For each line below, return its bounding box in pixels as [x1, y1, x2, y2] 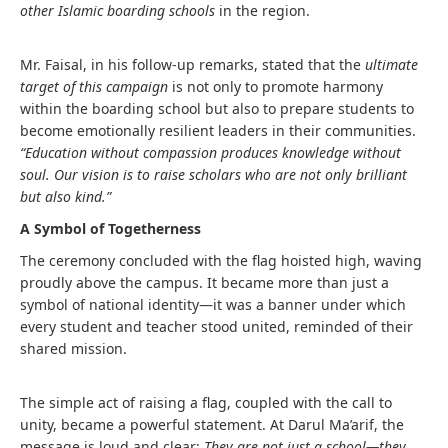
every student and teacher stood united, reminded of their [20, 317, 413, 336]
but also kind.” [20, 187, 111, 206]
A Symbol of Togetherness [20, 219, 201, 238]
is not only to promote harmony [168, 77, 383, 96]
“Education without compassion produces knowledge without [20, 143, 401, 162]
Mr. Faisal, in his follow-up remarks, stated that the [20, 55, 365, 74]
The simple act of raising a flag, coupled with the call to [20, 393, 392, 412]
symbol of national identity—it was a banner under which [20, 295, 406, 314]
